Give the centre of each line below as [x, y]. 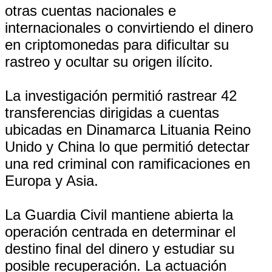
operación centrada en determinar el [120, 232]
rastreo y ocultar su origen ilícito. [109, 62]
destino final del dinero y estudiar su [120, 249]
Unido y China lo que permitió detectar [127, 147]
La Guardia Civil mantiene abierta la [119, 215]
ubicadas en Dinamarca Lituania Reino [128, 130]
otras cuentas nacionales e [90, 11]
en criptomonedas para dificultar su [117, 45]
